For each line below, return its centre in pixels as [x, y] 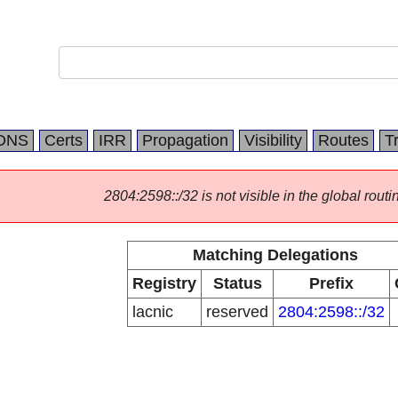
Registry [164, 283]
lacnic [153, 312]
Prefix [331, 283]
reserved [237, 312]
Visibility [273, 140]
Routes [343, 140]
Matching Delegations [275, 255]
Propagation [185, 140]
